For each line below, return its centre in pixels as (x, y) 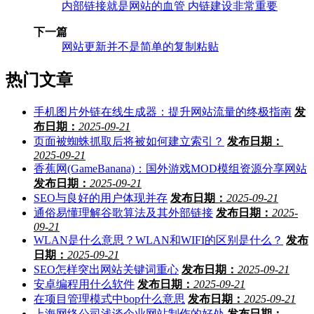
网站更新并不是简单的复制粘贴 (140, 47)
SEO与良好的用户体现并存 (101, 198)
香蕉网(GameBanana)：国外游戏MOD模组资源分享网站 (170, 169)
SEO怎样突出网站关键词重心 (106, 270)
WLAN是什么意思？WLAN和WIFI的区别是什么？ (158, 240)
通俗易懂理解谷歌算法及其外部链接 (123, 213)
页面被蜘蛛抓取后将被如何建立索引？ (129, 142)
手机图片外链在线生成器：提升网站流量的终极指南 (163, 112)
